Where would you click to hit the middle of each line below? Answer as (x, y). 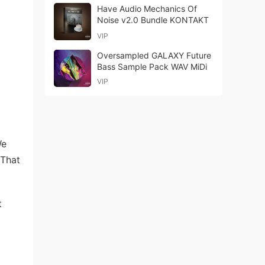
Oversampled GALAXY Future (154, 55)
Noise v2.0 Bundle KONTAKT (153, 20)
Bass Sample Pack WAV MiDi (152, 67)
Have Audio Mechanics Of (147, 9)
